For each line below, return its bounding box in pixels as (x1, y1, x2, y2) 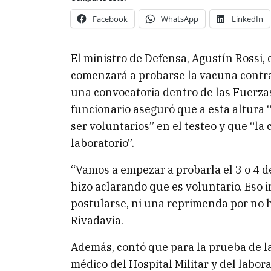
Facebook (93, 13, 128, 24)
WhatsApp (161, 13, 198, 24)
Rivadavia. (71, 214, 123, 227)
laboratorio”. (71, 136, 134, 150)
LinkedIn (232, 13, 263, 24)
